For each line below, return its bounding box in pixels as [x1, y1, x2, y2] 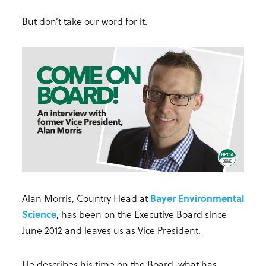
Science [22, 207, 56, 221]
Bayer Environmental [150, 191, 244, 205]
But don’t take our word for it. [22, 14, 147, 28]
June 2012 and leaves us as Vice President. [22, 223, 201, 237]
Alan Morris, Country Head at [22, 191, 150, 205]
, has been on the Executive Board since [56, 207, 227, 221]
